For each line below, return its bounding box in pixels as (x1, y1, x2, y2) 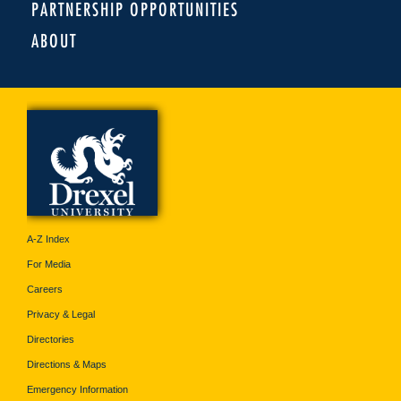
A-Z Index (27, 233, 70, 244)
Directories (27, 333, 74, 345)
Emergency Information (27, 383, 128, 395)
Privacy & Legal (27, 308, 95, 320)
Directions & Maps (27, 358, 107, 370)
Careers (27, 283, 63, 294)
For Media (27, 258, 71, 269)
